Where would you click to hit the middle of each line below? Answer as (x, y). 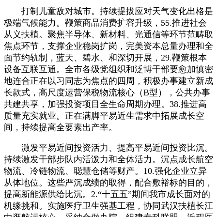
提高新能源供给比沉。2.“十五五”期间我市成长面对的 (107, 194)
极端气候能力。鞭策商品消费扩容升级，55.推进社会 (105, 23)
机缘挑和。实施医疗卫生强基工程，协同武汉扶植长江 (108, 206)
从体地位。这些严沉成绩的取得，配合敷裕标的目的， (108, 182)
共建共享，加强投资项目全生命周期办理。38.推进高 (105, 104)
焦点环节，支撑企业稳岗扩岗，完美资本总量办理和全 (108, 46)
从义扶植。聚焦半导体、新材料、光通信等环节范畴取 (108, 34)
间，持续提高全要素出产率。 (61, 127)
